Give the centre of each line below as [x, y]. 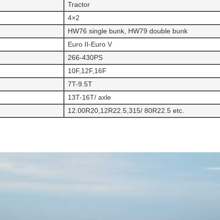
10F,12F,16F [87, 70]
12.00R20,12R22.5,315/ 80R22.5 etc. [126, 110]
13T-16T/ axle [89, 97]
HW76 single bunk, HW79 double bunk [128, 31]
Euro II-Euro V [90, 44]
